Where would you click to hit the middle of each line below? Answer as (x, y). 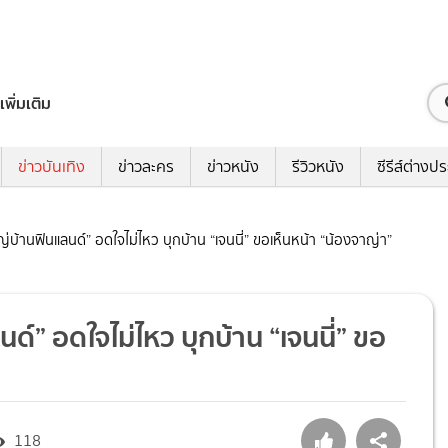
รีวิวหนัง (318, 167)
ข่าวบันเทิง (51, 167)
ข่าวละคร (146, 167)
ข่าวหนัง (233, 167)
